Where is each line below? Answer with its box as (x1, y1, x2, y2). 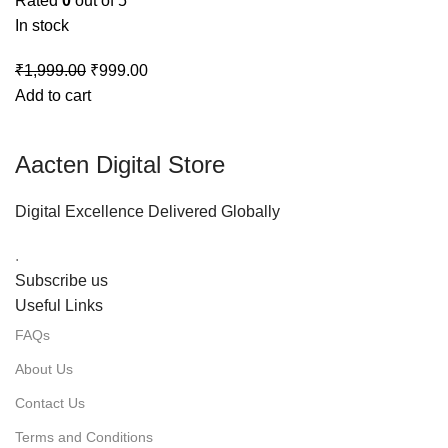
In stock (15, 17, 69, 35)
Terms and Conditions (15, 429, 153, 446)
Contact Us (15, 395, 85, 412)
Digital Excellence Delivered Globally (15, 203, 280, 221)
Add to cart (15, 87, 91, 105)
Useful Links (15, 297, 103, 315)
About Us (15, 361, 73, 378)
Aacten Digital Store (15, 151, 225, 179)
